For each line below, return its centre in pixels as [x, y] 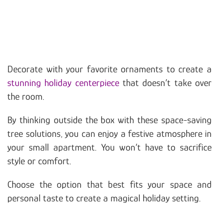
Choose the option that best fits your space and [109, 184]
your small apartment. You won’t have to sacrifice [109, 147]
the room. [26, 96]
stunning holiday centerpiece [63, 82]
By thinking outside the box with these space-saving [109, 120]
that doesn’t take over [165, 82]
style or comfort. [39, 161]
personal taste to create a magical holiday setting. [104, 198]
